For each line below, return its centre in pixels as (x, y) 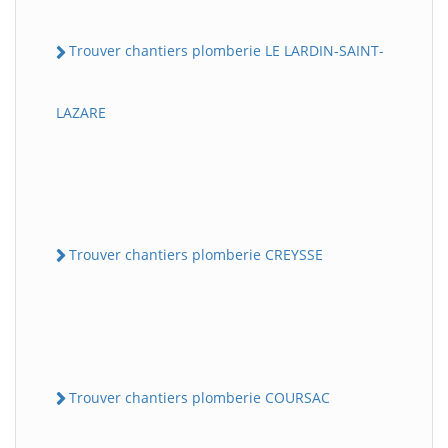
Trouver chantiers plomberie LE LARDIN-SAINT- (226, 51)
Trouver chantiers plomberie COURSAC (199, 397)
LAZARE (81, 112)
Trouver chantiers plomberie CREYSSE (196, 254)
